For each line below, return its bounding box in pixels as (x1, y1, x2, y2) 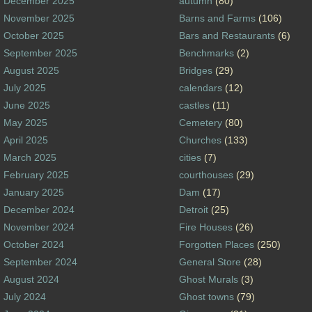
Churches (178, 134, 221, 146)
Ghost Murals (178, 273, 238, 285)
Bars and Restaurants (178, 29, 275, 41)
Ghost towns (178, 290, 234, 302)
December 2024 (3, 203, 75, 215)
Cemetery (178, 116, 222, 128)
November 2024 (3, 221, 75, 233)
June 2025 (3, 99, 51, 111)
